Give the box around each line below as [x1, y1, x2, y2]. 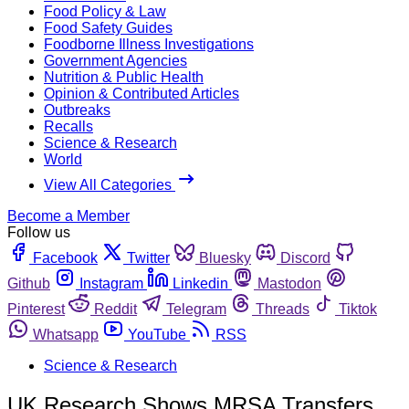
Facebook [33, 249, 98, 266]
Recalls [44, 118, 93, 134]
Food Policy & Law [44, 3, 166, 19]
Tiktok [339, 300, 377, 317]
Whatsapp [33, 326, 99, 342]
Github [7, 275, 50, 291]
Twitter [127, 249, 170, 266]
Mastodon [257, 275, 321, 291]
